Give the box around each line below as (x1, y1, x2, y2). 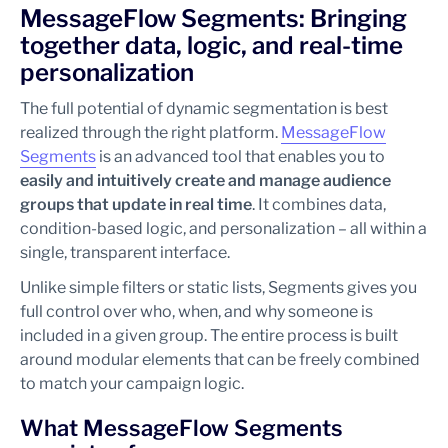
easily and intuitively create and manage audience (20, 171, 391, 190)
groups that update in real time (20, 195, 252, 214)
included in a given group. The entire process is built (20, 326, 398, 345)
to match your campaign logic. (20, 374, 244, 393)
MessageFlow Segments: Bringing (20, 4, 407, 33)
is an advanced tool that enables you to (96, 147, 385, 166)
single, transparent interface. (20, 243, 230, 262)
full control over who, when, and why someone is (20, 302, 373, 321)
